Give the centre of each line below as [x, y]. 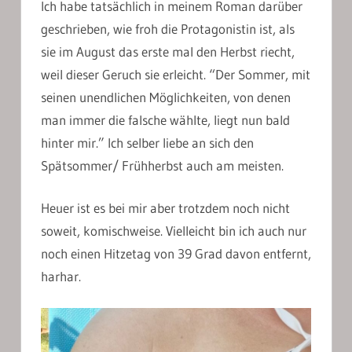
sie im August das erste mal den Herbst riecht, [168, 51]
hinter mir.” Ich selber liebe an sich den [147, 142]
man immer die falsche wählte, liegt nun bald [165, 119]
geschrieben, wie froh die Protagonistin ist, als [168, 28]
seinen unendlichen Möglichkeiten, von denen [166, 97]
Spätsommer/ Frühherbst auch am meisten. [162, 165]
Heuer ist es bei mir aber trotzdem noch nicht [165, 208]
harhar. [61, 277]
